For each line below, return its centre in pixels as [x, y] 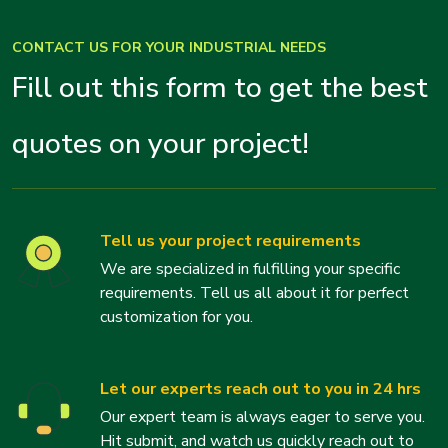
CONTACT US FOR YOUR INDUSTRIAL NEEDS [169, 47]
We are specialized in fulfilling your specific [250, 268]
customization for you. [176, 316]
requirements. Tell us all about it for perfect [254, 292]
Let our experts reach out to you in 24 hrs [260, 388]
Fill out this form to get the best [220, 87]
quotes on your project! [160, 143]
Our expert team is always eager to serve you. [262, 416]
